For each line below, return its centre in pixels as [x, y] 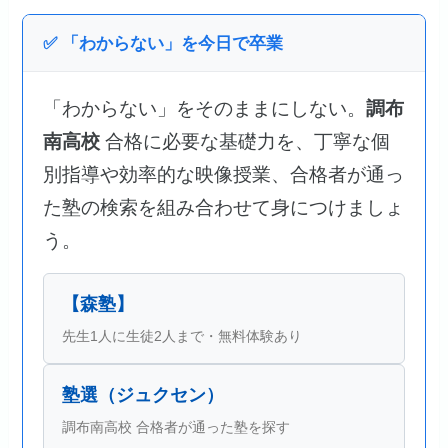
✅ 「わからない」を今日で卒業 [163, 43]
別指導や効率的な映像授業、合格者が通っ [224, 174]
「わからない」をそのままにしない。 [205, 108]
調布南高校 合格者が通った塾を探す [176, 426]
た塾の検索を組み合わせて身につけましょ [224, 207]
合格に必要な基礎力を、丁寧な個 [245, 141]
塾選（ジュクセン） [143, 394]
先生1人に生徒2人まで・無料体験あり [182, 335]
